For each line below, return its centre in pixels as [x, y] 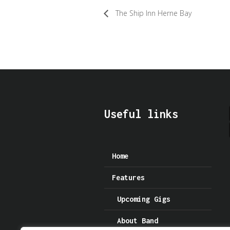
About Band [137, 221]
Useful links [141, 114]
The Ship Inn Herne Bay [152, 13]
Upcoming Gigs [143, 199]
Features [128, 178]
